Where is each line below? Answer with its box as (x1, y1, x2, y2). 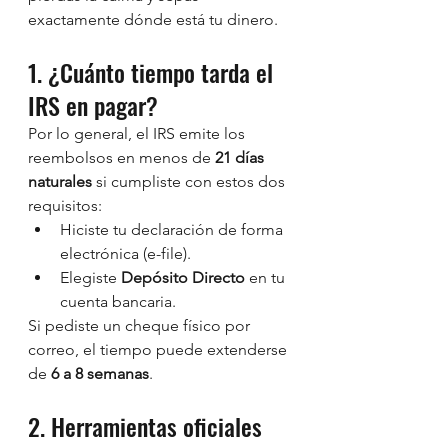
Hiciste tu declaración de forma (60, 220, 287, 239)
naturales (28, 172, 92, 191)
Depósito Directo (121, 268, 245, 287)
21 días (215, 148, 268, 167)
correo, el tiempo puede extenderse (28, 340, 291, 359)
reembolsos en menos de (28, 148, 215, 167)
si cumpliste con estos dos (92, 172, 289, 191)
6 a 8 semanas (51, 364, 149, 383)
